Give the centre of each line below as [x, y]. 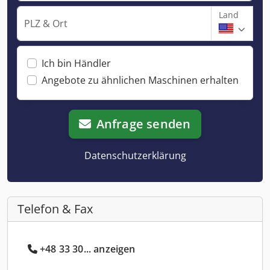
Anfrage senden [143, 124]
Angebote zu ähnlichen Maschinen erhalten [140, 80]
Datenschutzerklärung [135, 155]
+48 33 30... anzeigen [88, 249]
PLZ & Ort [46, 23]
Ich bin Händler [76, 63]
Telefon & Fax [55, 209]
